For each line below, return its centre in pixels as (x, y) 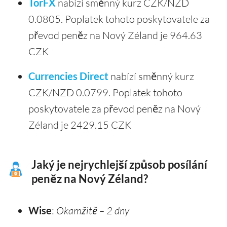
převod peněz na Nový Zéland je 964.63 (115, 35)
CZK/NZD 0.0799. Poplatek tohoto (105, 92)
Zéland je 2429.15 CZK (80, 125)
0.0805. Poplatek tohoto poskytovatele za (119, 19)
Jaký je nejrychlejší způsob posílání (119, 164)
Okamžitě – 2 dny (93, 210)
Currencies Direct (68, 76)
